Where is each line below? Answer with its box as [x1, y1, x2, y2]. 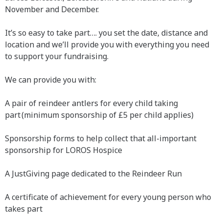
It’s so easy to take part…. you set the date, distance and [5, 27, 208, 38]
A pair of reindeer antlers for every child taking [5, 98, 178, 109]
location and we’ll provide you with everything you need [5, 39, 209, 50]
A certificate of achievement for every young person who [5, 192, 211, 202]
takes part [5, 203, 43, 214]
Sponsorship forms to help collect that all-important [5, 133, 197, 144]
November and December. [5, 4, 99, 15]
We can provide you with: [5, 74, 96, 85]
